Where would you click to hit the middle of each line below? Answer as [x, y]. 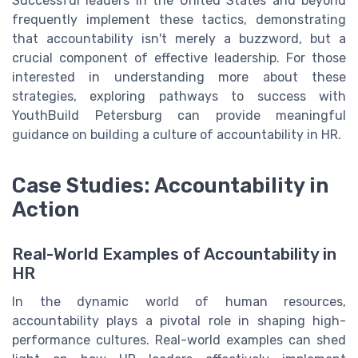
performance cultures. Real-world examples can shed [179, 340]
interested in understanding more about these [179, 77]
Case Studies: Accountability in [170, 185]
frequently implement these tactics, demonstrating [179, 19]
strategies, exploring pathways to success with [179, 96]
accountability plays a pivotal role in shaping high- [179, 320]
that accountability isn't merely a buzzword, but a [179, 38]
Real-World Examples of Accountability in [174, 254]
